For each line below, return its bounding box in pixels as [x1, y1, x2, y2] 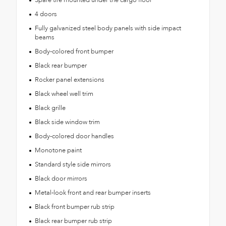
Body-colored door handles [34, 131, 114, 141]
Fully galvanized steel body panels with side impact [34, 23, 181, 33]
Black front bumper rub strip [34, 202, 115, 211]
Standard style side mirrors [34, 159, 111, 169]
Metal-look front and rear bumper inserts [34, 188, 151, 197]
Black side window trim [34, 117, 100, 127]
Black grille [34, 103, 66, 112]
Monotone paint [34, 145, 82, 155]
